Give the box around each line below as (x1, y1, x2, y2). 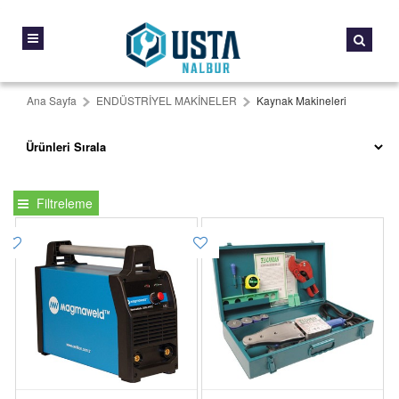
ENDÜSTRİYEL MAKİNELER (96, 92, 237, 108)
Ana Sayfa (27, 92, 77, 108)
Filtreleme (33, 193, 93, 212)
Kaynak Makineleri (256, 92, 346, 108)
